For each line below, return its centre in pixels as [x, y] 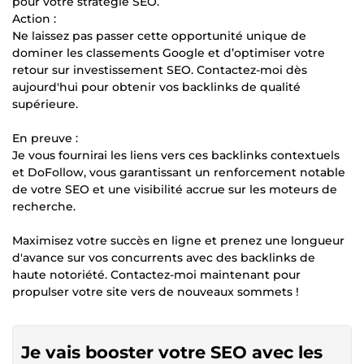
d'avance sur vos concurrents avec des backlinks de [164, 257]
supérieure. [45, 104]
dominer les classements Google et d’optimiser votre [169, 52]
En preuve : [45, 138]
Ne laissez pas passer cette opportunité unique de [159, 35]
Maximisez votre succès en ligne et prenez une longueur [178, 240]
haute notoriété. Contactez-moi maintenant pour [156, 274]
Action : [34, 18]
